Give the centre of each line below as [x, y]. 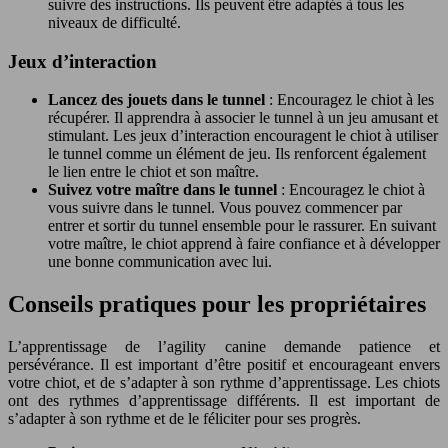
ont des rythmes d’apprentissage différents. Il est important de [224, 401]
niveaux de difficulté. [114, 22]
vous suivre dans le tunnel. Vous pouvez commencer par [225, 208]
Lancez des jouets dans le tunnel [158, 100]
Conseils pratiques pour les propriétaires [217, 304]
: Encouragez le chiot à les [351, 100]
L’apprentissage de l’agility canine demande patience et [224, 347]
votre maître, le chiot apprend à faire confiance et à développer [244, 244]
